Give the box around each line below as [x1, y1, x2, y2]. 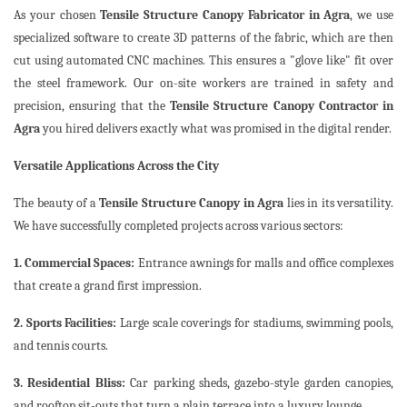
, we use [350, 7, 394, 24]
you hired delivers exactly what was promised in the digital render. [40, 121, 392, 137]
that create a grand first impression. [14, 278, 202, 294]
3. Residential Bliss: [14, 375, 125, 392]
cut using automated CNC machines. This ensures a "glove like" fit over [14, 53, 393, 69]
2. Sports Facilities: [14, 315, 117, 332]
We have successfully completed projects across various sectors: [14, 218, 343, 234]
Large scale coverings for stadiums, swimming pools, [116, 315, 394, 332]
